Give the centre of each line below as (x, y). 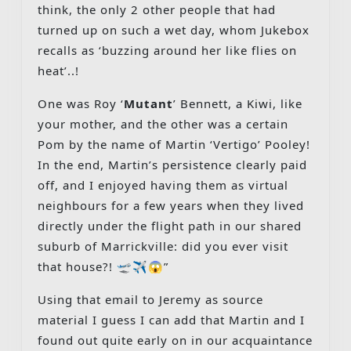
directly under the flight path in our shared (170, 225)
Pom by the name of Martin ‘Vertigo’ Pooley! (174, 144)
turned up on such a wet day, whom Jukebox (174, 29)
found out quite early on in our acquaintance (175, 340)
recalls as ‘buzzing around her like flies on (167, 50)
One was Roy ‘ (81, 103)
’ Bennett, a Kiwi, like (238, 103)
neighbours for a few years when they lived (171, 205)
